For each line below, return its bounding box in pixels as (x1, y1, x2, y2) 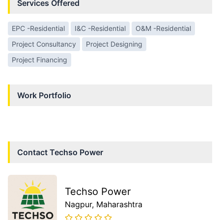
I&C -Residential (75, 24, 126, 33)
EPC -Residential (12, 24, 65, 33)
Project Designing (86, 40, 142, 49)
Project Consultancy (12, 40, 76, 49)
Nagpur (65, 199, 92, 210)
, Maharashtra (92, 199, 142, 210)
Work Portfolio (17, 90, 71, 101)
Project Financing (12, 55, 67, 64)
